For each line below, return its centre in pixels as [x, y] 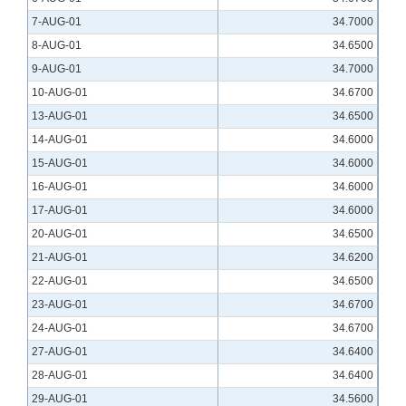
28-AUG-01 [60, 376]
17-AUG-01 [60, 211]
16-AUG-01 [60, 187]
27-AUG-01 [60, 352]
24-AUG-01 [60, 329]
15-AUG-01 [60, 164]
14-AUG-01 [60, 140]
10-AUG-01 [60, 93]
